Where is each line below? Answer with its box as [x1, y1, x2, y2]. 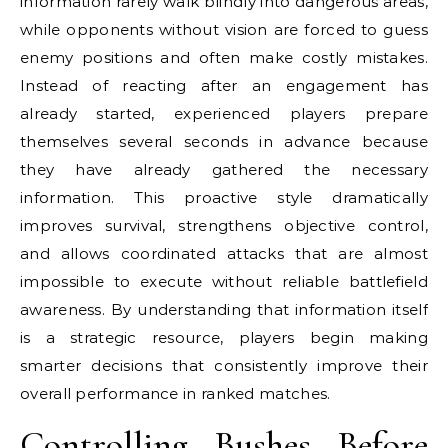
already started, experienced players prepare [20, 104, 428, 123]
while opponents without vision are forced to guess [20, 20, 428, 39]
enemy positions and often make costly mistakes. [20, 48, 428, 67]
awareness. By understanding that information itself [20, 300, 428, 319]
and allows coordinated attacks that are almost [20, 244, 428, 263]
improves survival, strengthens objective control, [20, 216, 428, 235]
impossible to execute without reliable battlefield [20, 272, 428, 291]
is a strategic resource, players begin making [20, 328, 428, 347]
